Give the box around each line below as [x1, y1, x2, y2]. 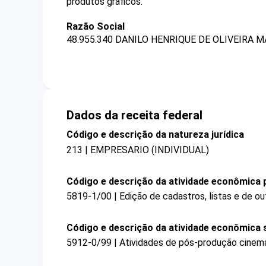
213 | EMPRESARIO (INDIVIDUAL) [66, 144, 209, 156]
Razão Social [66, 21, 125, 32]
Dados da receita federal [66, 108, 202, 123]
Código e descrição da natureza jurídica [66, 129, 244, 141]
